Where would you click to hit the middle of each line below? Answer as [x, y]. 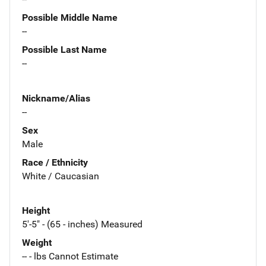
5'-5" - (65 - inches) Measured [82, 224]
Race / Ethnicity [55, 162]
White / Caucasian [61, 176]
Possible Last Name [64, 49]
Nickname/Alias [56, 98]
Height [36, 211]
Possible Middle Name [70, 17]
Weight [37, 243]
